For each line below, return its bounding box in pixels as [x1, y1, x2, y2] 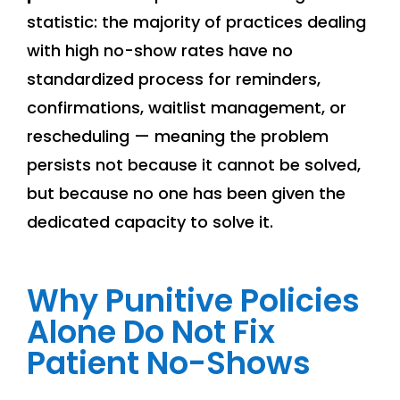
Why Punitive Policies [27, 279, 360, 323]
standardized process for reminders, [27, 68, 321, 91]
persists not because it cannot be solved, [27, 154, 361, 177]
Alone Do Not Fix [27, 310, 275, 354]
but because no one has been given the [27, 182, 346, 205]
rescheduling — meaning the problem [27, 125, 329, 148]
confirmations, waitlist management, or [27, 96, 346, 120]
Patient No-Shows [27, 341, 311, 386]
